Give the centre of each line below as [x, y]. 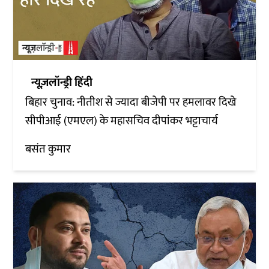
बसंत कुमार [48, 149]
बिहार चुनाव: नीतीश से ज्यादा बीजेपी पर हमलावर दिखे [131, 102]
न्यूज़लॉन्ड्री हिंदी [62, 82]
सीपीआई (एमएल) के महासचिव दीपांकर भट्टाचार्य [122, 121]
